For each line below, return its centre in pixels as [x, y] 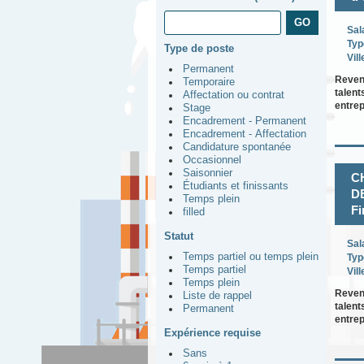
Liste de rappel [217, 296]
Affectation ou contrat [234, 95]
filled [194, 212]
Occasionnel [212, 160]
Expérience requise [212, 333]
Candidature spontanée [237, 147]
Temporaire [209, 82]
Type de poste [199, 48]
